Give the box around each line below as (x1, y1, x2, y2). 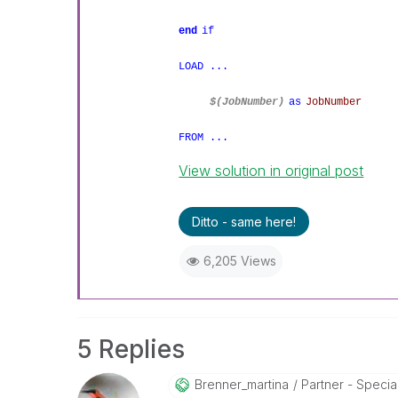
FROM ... (179, 131, 229, 144)
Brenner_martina (194, 377, 289, 392)
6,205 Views (203, 253, 276, 268)
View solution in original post (179, 162, 364, 179)
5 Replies (77, 334, 185, 364)
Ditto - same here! (192, 214, 297, 229)
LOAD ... (179, 60, 229, 73)
